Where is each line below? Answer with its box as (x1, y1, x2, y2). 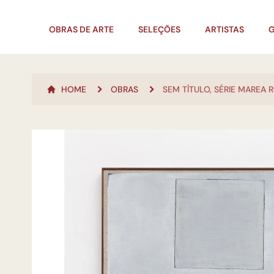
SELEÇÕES (138, 24, 180, 35)
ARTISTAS (205, 24, 244, 35)
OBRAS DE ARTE (49, 24, 114, 35)
